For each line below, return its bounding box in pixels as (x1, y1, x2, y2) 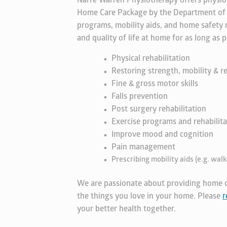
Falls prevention (111, 93, 168, 101)
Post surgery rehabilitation (111, 105, 206, 114)
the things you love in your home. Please (77, 192, 222, 201)
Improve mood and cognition (111, 131, 213, 139)
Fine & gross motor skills (111, 80, 200, 89)
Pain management (111, 143, 175, 152)
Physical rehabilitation (111, 55, 192, 63)
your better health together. (77, 205, 176, 213)
